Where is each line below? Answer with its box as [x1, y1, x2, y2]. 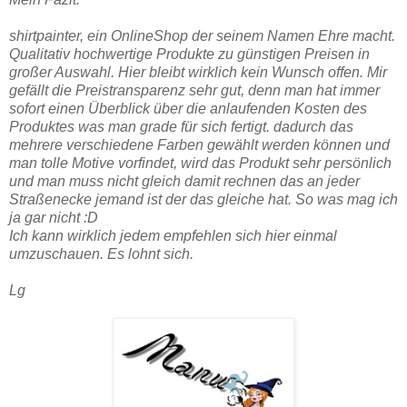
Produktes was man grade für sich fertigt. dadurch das [9, 118, 353, 134]
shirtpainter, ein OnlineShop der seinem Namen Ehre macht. [9, 27, 395, 44]
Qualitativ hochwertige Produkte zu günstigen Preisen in [9, 45, 370, 62]
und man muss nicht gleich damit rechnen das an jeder [9, 173, 360, 189]
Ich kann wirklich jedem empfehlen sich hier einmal [9, 227, 337, 243]
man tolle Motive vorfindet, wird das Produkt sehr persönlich [9, 154, 392, 171]
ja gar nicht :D [9, 209, 102, 225]
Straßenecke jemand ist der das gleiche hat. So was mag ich [9, 191, 398, 207]
